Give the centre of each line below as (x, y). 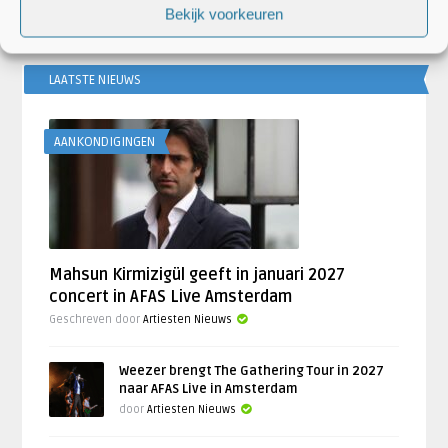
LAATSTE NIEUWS (95, 79)
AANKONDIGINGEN (105, 141)
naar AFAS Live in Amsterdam (209, 388)
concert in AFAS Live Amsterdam (171, 296)
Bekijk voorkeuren (224, 14)
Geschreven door (96, 319)
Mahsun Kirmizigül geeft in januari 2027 (197, 274)
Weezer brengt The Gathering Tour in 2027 (252, 370)
